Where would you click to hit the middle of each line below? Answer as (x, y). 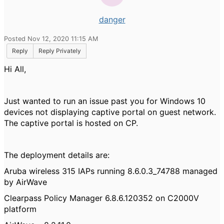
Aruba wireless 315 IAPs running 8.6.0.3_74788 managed (111, 171)
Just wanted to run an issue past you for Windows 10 (105, 101)
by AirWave (25, 182)
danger (112, 19)
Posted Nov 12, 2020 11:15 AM (51, 39)
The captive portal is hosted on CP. (71, 123)
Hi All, (15, 69)
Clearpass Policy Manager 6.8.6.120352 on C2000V (101, 198)
